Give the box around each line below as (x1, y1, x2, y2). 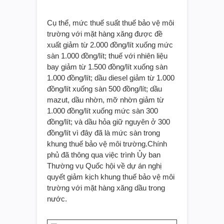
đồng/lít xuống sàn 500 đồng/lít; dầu (47, 84, 162, 93)
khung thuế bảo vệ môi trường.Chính (47, 139, 167, 148)
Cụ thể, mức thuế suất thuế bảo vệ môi (47, 18, 174, 27)
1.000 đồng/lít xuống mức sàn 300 (47, 106, 158, 115)
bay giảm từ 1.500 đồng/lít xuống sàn (47, 62, 167, 71)
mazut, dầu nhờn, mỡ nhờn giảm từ (47, 95, 164, 104)
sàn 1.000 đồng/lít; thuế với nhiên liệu (47, 51, 167, 60)
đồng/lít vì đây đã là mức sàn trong (47, 128, 160, 137)
